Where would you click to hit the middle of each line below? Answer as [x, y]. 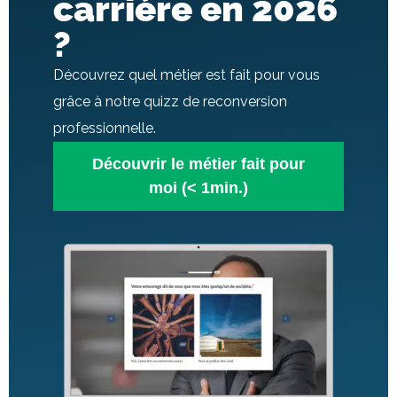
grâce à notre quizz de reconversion [170, 101]
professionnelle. [105, 128]
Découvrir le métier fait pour [198, 163]
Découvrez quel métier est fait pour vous [187, 74]
